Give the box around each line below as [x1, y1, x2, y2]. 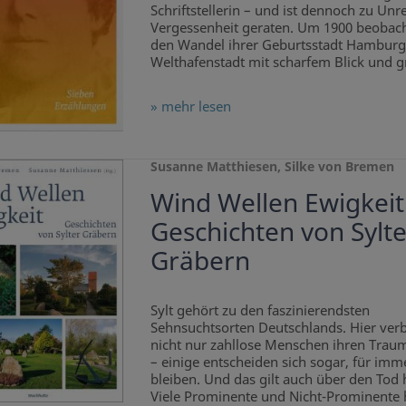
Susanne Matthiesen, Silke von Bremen [150, 157, 394, 175]
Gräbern [150, 242, 250, 277]
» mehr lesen [150, 96, 231, 115]
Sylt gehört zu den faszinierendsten [150, 300, 370, 319]
